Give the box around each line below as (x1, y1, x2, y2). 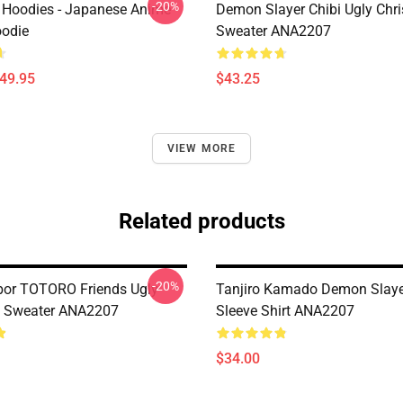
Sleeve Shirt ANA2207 (216, 302, 354, 319)
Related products (118, 209, 285, 234)
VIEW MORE (166, 142, 237, 155)
